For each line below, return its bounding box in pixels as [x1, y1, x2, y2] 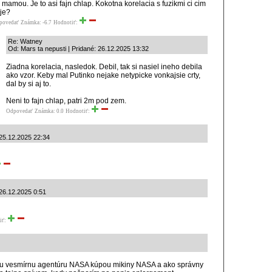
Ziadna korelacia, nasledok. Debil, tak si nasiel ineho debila [6, 63, 202, 71]
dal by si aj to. [6, 80, 51, 88]
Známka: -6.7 [21, 19, 52, 25]
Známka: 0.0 [35, 108, 64, 114]
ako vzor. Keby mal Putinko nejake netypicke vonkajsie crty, [6, 71, 200, 80]
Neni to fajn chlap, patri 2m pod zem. [6, 97, 126, 105]
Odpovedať [6, 108, 33, 114]
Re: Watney [8, 38, 42, 45]
